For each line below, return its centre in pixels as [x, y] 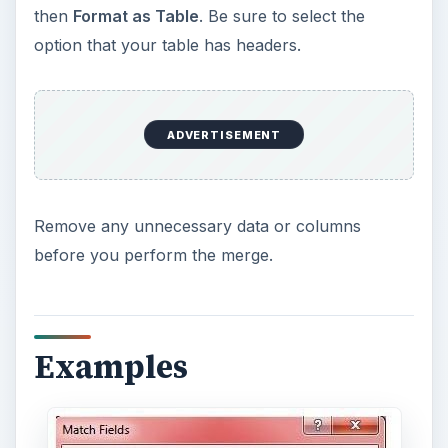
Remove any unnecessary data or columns [197, 226]
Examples [110, 367]
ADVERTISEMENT [224, 134]
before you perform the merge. [153, 255]
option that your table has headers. [167, 44]
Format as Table [135, 15]
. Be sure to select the [281, 15]
